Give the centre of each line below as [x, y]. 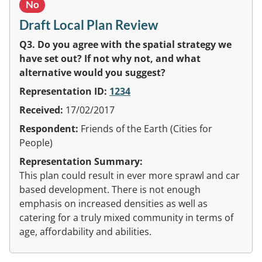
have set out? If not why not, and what [110, 59]
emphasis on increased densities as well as [113, 204]
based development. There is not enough [110, 190]
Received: [42, 110]
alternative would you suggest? [92, 73]
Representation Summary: [81, 162]
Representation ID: [64, 92]
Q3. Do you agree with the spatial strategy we [125, 45]
